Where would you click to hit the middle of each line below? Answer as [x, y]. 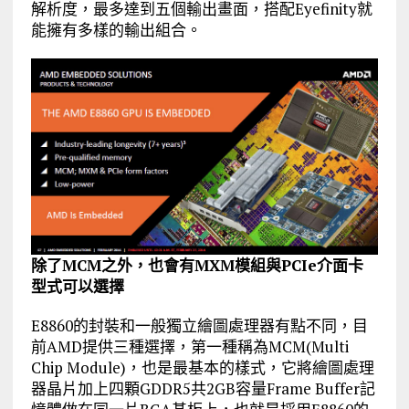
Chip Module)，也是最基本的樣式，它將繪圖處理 [202, 367]
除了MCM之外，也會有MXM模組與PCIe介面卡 [197, 265]
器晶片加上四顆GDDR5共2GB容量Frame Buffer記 [203, 388]
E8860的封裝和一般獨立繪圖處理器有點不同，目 [199, 325]
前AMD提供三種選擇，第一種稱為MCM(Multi [189, 346]
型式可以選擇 [77, 286]
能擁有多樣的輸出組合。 [116, 30]
